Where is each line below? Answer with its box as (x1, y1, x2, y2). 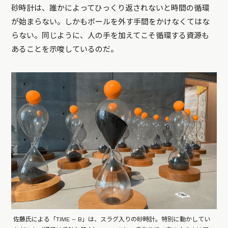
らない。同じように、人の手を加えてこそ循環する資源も (11, 31, 210, 41)
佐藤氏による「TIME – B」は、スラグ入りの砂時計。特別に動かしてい (13, 215, 211, 223)
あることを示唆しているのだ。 (11, 45, 119, 54)
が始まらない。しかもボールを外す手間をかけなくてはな (11, 17, 210, 27)
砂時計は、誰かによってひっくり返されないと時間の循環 (11, 4, 210, 13)
